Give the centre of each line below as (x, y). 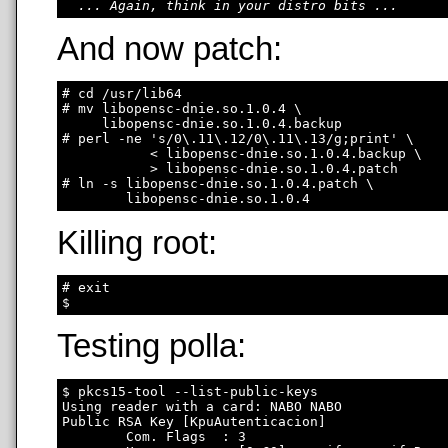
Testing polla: (151, 346)
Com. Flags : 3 (154, 436)
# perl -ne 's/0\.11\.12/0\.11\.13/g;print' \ (238, 139)
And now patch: (169, 48)
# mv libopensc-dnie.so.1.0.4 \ (182, 109)
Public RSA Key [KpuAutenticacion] (194, 421)
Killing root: (137, 242)
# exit (86, 287)
